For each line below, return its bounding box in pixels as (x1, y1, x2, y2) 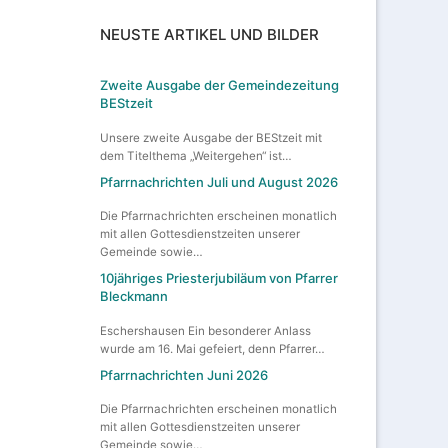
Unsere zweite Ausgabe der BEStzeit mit (100, 130, 322, 145)
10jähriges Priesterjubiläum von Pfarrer (100, 270, 338, 287)
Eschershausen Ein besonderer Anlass (100, 323, 311, 338)
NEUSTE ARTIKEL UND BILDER (100, 25, 319, 45)
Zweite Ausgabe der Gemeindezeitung (100, 77, 339, 94)
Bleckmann (100, 288, 168, 305)
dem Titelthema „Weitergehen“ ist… (100, 148, 292, 163)
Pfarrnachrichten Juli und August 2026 (100, 173, 338, 190)
